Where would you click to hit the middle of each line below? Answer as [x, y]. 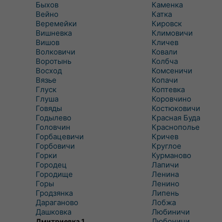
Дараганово [57, 202]
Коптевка [168, 89]
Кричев [165, 137]
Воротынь [54, 61]
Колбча [165, 61]
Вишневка [54, 33]
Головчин [53, 127]
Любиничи [170, 212]
